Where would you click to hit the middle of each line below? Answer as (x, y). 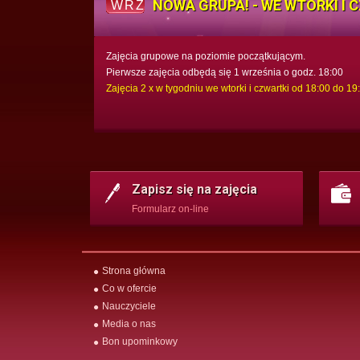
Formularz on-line (170, 209)
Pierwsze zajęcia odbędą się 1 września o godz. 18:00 (225, 72)
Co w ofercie (129, 288)
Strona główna (134, 270)
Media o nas (129, 323)
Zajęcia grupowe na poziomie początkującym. (206, 56)
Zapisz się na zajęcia (194, 189)
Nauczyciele (129, 306)
